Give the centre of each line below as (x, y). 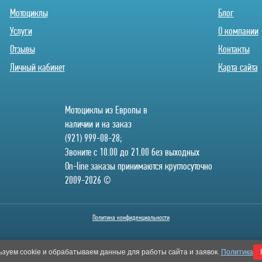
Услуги (21, 31)
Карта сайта (238, 67)
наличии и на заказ (98, 124)
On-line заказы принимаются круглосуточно (138, 166)
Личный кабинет (37, 67)
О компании (238, 31)
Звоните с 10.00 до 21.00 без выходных (132, 152)
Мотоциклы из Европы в (106, 110)
